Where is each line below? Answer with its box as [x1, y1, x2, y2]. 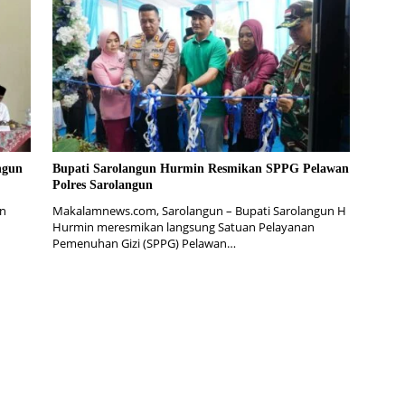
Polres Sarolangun [52, 178, 153, 193]
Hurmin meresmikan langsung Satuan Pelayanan [52, 219, 315, 236]
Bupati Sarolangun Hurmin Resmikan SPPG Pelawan [52, 162, 349, 176]
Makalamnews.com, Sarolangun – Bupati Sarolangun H [52, 202, 346, 220]
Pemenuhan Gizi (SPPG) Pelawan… [52, 235, 236, 252]
